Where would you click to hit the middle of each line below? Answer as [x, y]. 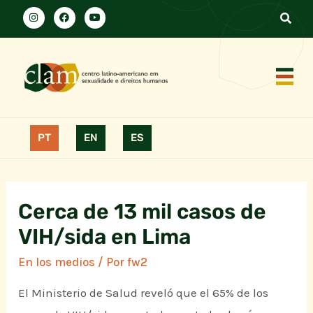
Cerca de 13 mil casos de [143, 212]
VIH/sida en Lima [105, 237]
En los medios [57, 262]
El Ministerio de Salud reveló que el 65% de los [144, 293]
